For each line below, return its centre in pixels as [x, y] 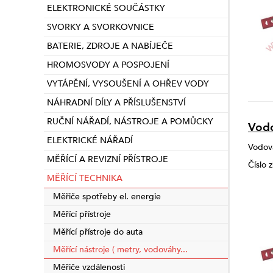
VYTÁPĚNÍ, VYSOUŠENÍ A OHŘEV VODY [128, 84]
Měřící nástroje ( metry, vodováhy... [120, 250]
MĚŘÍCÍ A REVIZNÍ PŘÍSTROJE [108, 159]
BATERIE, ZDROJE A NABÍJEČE [110, 46]
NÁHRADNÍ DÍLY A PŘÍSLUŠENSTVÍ [116, 103]
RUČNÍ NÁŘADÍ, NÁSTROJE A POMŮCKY [130, 122]
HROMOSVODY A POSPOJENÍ [108, 65]
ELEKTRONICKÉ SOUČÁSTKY [106, 8]
